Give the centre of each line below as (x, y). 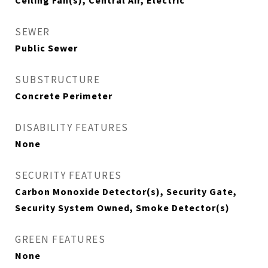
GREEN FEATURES (60, 239)
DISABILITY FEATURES (72, 127)
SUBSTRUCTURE (57, 80)
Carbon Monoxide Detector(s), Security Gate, (126, 191)
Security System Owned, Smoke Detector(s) (122, 208)
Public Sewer (46, 48)
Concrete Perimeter (64, 96)
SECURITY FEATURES (68, 175)
